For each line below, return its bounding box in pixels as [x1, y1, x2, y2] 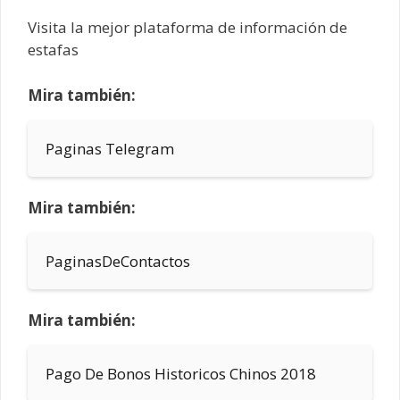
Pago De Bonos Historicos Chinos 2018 [46, 362, 316, 384]
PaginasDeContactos [46, 250, 190, 271]
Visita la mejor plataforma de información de [28, 17, 347, 38]
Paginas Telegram [46, 137, 174, 159]
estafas [28, 39, 79, 61]
